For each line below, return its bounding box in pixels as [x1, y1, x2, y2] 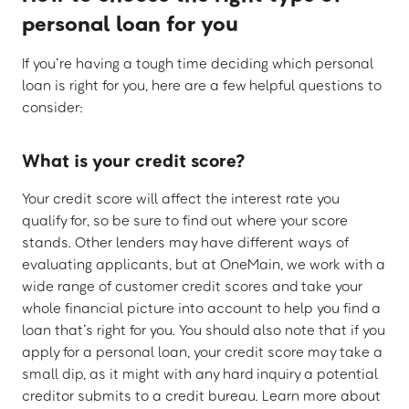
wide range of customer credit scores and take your [22, 277, 362, 296]
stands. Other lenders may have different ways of [22, 233, 349, 252]
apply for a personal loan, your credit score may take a [22, 342, 383, 362]
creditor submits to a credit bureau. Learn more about [22, 386, 381, 405]
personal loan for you [22, 9, 238, 37]
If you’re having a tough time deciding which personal [22, 54, 373, 73]
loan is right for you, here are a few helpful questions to [22, 76, 382, 95]
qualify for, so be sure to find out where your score [22, 211, 348, 230]
